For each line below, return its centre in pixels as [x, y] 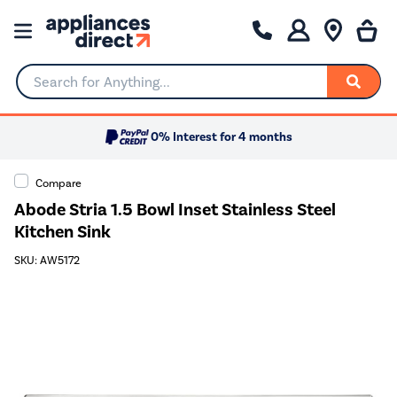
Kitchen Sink [62, 231]
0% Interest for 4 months [222, 137]
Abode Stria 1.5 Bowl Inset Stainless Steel [175, 209]
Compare [58, 183]
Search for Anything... [84, 89]
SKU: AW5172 [47, 261]
